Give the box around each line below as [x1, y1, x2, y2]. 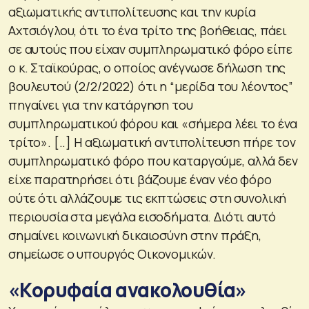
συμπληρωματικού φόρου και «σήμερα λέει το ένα [8, 114, 298, 132]
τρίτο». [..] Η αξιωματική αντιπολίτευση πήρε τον [8, 133, 296, 150]
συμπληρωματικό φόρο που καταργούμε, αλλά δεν [8, 152, 298, 169]
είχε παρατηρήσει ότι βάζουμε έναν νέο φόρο [8, 170, 272, 188]
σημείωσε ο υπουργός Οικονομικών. [8, 245, 217, 262]
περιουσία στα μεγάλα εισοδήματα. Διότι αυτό [8, 208, 276, 225]
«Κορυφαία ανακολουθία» [8, 276, 247, 303]
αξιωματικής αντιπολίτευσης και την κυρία [8, 3, 256, 20]
